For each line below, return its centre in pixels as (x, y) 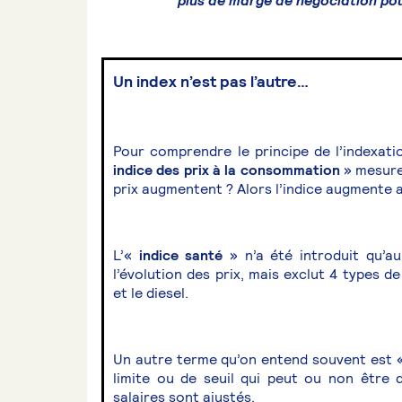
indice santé (184, 256)
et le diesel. (151, 293)
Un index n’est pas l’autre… (211, 82)
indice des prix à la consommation (227, 170)
